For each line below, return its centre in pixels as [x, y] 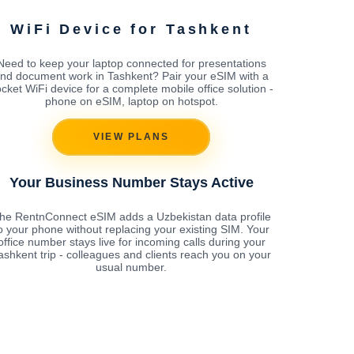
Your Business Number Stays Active [131, 182]
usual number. [131, 267]
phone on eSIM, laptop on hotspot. [131, 101]
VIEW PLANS [131, 137]
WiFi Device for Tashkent [131, 29]
